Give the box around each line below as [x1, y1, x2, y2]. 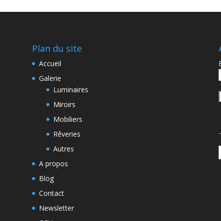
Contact [38, 188, 64, 198]
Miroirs [53, 99, 75, 109]
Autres [53, 144, 74, 153]
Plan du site [32, 42, 82, 54]
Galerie [38, 73, 61, 83]
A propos [38, 158, 68, 168]
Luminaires [53, 84, 88, 94]
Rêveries [53, 129, 80, 139]
